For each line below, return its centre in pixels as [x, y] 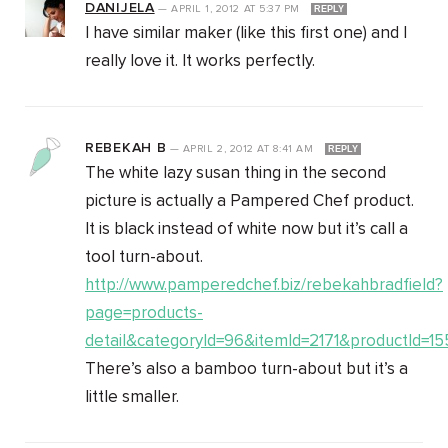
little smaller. [132, 398]
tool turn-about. [144, 258]
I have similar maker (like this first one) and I [246, 34]
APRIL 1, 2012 [207, 9]
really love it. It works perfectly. [200, 62]
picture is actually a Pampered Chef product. [249, 202]
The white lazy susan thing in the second [235, 174]
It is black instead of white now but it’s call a [246, 230]
